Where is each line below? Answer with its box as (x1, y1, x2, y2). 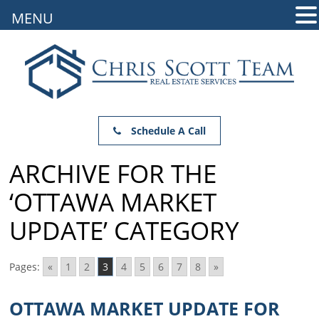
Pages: (9, 260, 41, 274)
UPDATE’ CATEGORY (9, 214, 240, 248)
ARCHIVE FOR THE (9, 157, 217, 191)
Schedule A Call (127, 124, 206, 138)
